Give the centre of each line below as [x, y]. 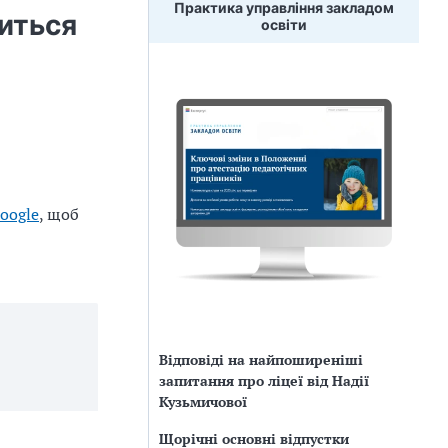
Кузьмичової [203, 401]
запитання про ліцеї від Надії [264, 380]
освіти [284, 24]
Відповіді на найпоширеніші [261, 359]
